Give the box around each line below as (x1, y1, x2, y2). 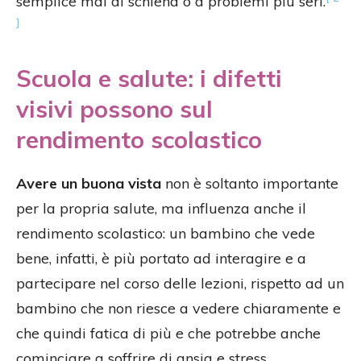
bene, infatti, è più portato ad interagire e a (16, 249, 306, 268)
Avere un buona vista (16, 174, 161, 193)
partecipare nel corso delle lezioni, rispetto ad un (16, 274, 344, 293)
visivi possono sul (16, 94, 213, 124)
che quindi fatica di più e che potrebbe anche (16, 324, 321, 343)
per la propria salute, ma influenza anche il (16, 199, 306, 218)
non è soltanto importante (161, 174, 338, 193)
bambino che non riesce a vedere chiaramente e (16, 299, 341, 318)
